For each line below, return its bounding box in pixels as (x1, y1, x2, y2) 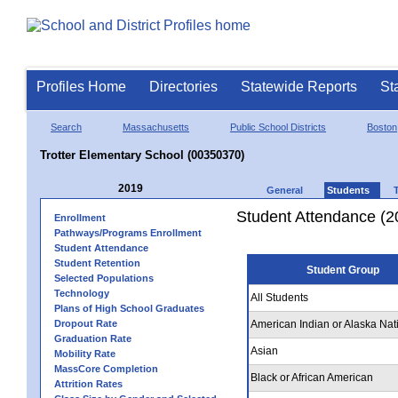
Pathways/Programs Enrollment (54, 227, 202, 238)
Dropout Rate (54, 317, 117, 329)
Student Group (306, 263, 379, 276)
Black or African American (251, 370, 373, 384)
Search (51, 121, 82, 132)
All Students (251, 291, 308, 304)
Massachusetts (123, 121, 189, 132)
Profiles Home (36, 79, 126, 94)
